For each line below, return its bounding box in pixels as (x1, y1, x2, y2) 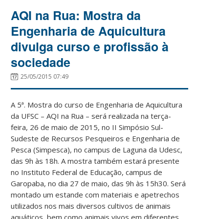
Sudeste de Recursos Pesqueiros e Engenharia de (11, 133, 180, 143)
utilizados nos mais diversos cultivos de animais (11, 200, 171, 211)
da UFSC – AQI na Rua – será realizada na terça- (11, 110, 172, 121)
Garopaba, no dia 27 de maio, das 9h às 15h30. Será (11, 178, 186, 188)
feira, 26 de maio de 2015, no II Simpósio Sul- (11, 122, 164, 132)
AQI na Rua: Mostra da (11, 6, 141, 24)
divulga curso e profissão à (11, 37, 169, 55)
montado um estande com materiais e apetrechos (11, 189, 180, 199)
